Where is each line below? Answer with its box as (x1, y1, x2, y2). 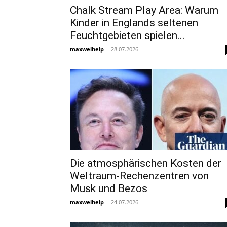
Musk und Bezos (70, 182, 147, 195)
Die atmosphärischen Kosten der (70, 157, 221, 169)
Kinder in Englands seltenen (70, 17, 198, 29)
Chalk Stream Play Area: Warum (70, 4, 218, 16)
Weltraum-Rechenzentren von (70, 170, 209, 182)
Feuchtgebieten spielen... (70, 29, 185, 42)
